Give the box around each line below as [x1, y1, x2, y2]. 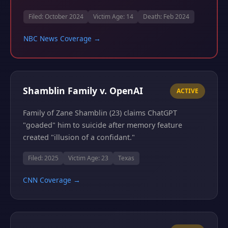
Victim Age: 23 [68, 154, 108, 162]
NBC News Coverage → [23, 34, 101, 44]
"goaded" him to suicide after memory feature [23, 120, 182, 130]
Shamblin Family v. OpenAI [23, 84, 143, 97]
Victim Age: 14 [93, 12, 133, 21]
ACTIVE [177, 87, 199, 96]
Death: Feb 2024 [142, 12, 189, 21]
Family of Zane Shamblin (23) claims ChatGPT [23, 107, 177, 118]
